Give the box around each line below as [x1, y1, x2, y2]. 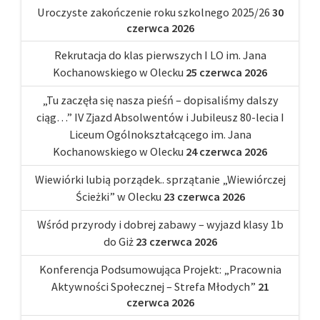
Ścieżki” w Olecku [75, 189, 161, 204]
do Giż [103, 234, 134, 249]
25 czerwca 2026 [186, 64, 267, 79]
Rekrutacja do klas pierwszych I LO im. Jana [54, 47, 266, 62]
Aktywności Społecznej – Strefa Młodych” [51, 279, 256, 294]
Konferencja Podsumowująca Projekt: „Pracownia [39, 261, 281, 276]
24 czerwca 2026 [186, 144, 267, 159]
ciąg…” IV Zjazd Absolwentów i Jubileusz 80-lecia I [36, 109, 284, 124]
